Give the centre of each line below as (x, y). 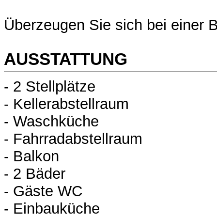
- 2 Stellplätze (50, 87)
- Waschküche (51, 122)
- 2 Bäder (35, 174)
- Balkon (31, 156)
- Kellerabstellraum (66, 104)
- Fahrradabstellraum (73, 139)
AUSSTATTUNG (66, 59)
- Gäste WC (43, 191)
